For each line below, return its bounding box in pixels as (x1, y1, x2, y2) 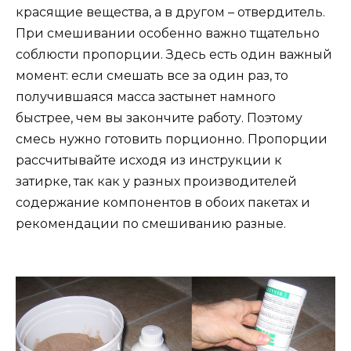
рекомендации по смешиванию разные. (16, 215, 286, 231)
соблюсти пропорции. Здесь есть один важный (16, 46, 332, 62)
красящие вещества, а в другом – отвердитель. (16, 4, 325, 20)
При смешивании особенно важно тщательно (16, 25, 320, 41)
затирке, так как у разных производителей (16, 173, 297, 189)
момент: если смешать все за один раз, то (16, 67, 288, 83)
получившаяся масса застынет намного (16, 89, 276, 104)
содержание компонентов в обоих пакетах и (16, 194, 310, 210)
